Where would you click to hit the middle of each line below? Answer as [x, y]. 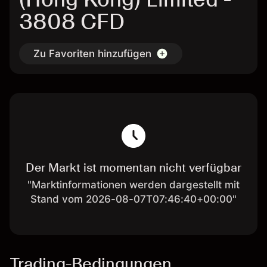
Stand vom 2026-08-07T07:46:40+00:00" [133, 199]
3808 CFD [72, 22]
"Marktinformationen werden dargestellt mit [133, 185]
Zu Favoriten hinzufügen [92, 54]
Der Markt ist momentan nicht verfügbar [133, 167]
